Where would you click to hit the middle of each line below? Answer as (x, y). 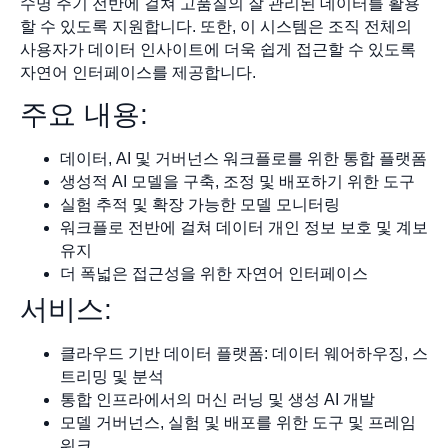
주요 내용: (84, 115)
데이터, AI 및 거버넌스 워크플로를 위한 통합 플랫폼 (243, 159)
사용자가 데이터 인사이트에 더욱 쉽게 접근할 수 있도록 (218, 49)
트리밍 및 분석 (112, 377)
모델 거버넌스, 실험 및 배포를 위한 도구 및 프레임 (238, 423)
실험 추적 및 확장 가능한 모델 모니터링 (200, 205)
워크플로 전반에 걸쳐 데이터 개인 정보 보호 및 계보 (244, 228)
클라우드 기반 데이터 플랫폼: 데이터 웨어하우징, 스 (244, 354)
